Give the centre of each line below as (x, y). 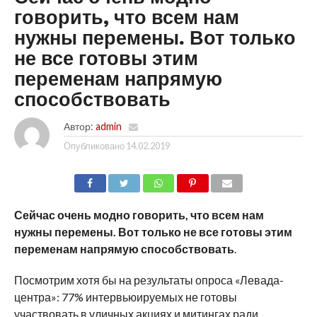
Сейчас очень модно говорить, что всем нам (139, 215)
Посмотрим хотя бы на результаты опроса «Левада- (149, 280)
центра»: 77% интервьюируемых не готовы (125, 297)
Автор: (78, 126)
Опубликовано (94, 146)
